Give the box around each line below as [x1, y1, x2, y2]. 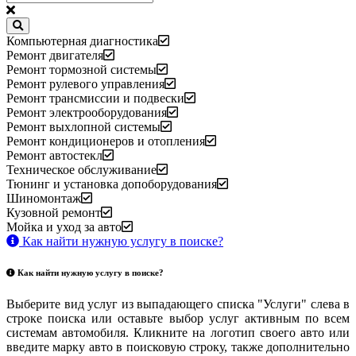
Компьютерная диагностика [6, 33, 158, 48]
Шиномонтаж [6, 191, 81, 205]
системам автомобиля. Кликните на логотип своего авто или [6, 326, 350, 340]
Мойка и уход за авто [6, 219, 122, 234]
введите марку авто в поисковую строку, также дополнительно [6, 340, 350, 354]
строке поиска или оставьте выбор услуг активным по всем [6, 311, 350, 326]
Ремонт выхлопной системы [6, 119, 161, 133]
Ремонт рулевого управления [6, 76, 164, 91]
